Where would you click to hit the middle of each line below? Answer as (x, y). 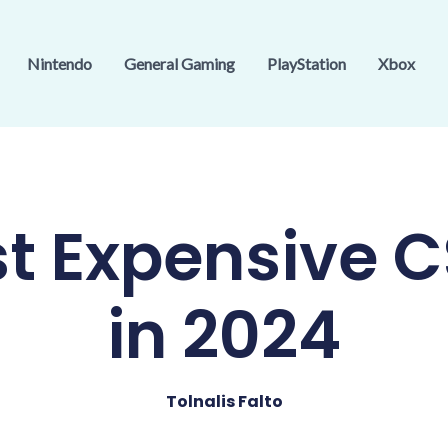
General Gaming (179, 64)
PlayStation (306, 64)
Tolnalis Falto (224, 401)
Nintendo (59, 64)
